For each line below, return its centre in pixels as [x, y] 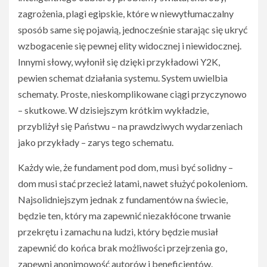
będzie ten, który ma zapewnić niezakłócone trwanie [124, 215]
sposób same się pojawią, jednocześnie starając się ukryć [133, 30]
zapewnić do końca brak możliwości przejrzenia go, [122, 248]
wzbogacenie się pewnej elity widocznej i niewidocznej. [130, 46]
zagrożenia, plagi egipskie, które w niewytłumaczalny [126, 13]
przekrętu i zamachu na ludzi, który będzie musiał [118, 232]
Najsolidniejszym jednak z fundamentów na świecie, [123, 199]
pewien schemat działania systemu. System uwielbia [123, 78]
